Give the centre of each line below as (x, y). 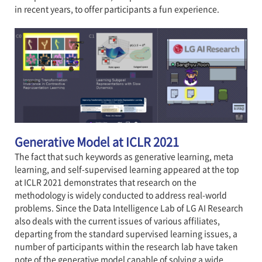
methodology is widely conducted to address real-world (120, 194)
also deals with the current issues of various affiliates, (117, 220)
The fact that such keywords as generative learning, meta (124, 156)
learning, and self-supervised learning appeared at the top (127, 169)
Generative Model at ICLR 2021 (96, 142)
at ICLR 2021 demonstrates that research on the (105, 182)
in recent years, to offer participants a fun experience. (117, 9)
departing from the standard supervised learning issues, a (126, 233)
